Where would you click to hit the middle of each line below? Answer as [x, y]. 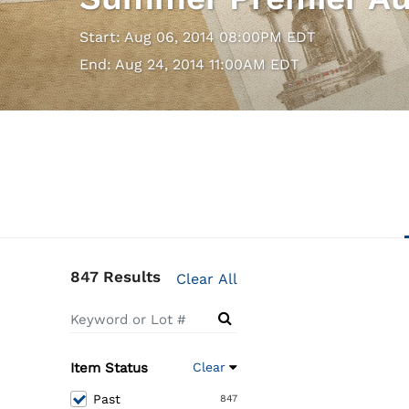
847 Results [115, 277]
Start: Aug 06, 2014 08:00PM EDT [198, 37]
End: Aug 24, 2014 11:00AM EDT [189, 65]
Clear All [207, 279]
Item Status [109, 368]
